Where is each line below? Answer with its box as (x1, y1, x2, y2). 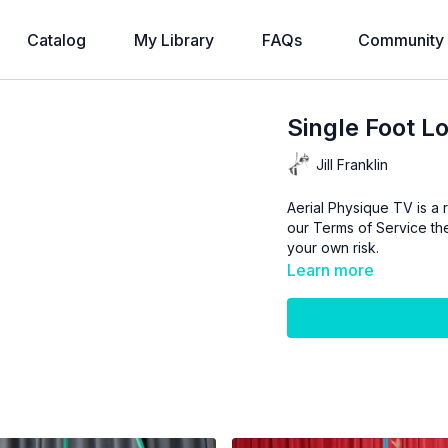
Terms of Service (313, 219, 428, 236)
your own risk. (287, 239, 380, 256)
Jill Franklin (316, 155, 389, 173)
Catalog (27, 30, 86, 50)
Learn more (287, 260, 375, 280)
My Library (134, 30, 214, 50)
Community (358, 30, 444, 50)
